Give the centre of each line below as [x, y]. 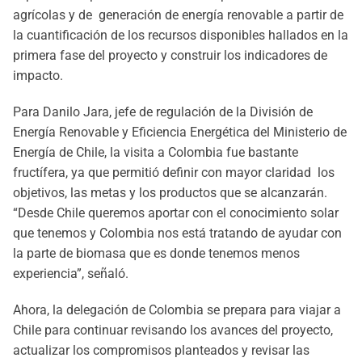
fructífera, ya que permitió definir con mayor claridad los [174, 173]
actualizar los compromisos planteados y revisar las [161, 350]
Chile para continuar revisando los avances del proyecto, [173, 330]
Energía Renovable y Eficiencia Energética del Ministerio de [180, 132]
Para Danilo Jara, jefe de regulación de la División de [163, 112]
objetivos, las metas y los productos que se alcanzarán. [170, 193]
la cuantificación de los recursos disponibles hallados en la [181, 35]
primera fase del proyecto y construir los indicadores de [170, 55]
